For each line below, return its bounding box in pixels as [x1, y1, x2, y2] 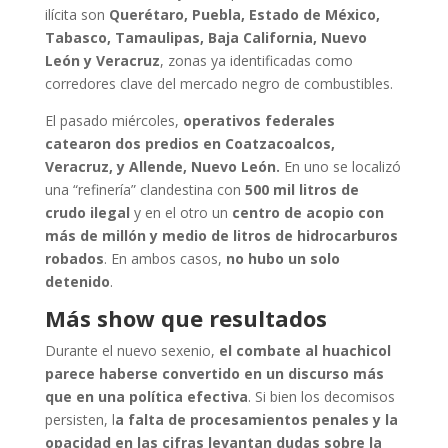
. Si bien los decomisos [247, 387, 395, 406]
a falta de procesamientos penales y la [114, 410, 398, 429]
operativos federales [182, 111, 335, 130]
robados [44, 249, 104, 268]
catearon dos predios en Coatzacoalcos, [44, 134, 335, 153]
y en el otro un [129, 203, 232, 222]
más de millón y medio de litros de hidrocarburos [44, 226, 398, 245]
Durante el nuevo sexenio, [44, 341, 219, 360]
